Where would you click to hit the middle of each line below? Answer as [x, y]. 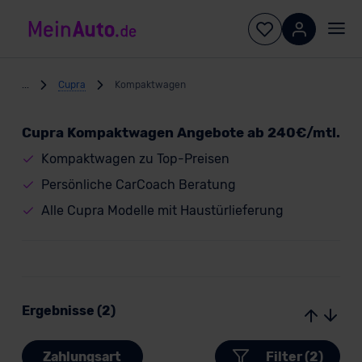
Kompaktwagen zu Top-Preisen [135, 159]
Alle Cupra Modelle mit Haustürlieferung [162, 210]
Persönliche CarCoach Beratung [138, 185]
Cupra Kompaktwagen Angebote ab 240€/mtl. [181, 133]
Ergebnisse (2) [68, 311]
